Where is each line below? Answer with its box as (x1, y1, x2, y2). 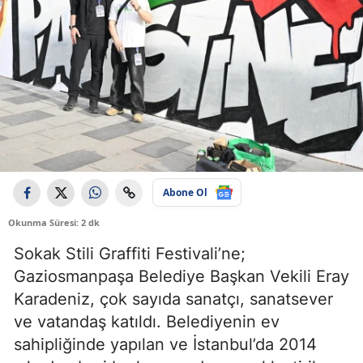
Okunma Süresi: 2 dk (8, 216, 100, 229)
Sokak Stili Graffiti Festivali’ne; (14, 244, 246, 264)
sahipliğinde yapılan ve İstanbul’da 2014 (14, 335, 317, 355)
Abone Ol (163, 185, 207, 199)
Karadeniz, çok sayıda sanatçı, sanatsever (14, 289, 333, 310)
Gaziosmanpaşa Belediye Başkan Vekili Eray (14, 267, 349, 287)
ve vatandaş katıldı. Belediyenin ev (14, 312, 280, 332)
